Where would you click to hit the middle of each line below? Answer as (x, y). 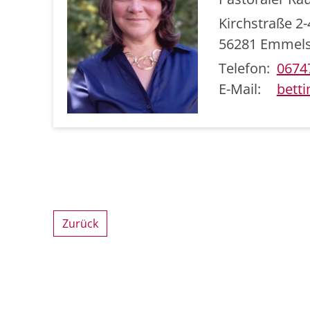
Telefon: (244, 68)
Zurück (80, 224)
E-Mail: (239, 89)
